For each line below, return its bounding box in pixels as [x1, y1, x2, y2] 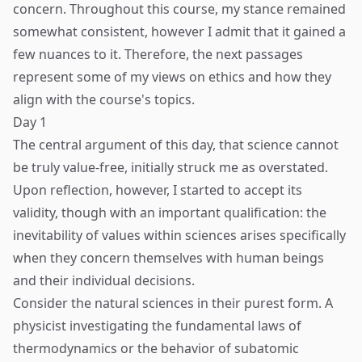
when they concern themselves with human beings [13, 249, 324, 267]
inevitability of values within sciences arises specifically [13, 226, 346, 244]
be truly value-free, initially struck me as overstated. [13, 158, 328, 176]
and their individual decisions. [13, 271, 195, 289]
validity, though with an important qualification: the [13, 204, 326, 221]
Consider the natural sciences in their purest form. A [13, 294, 333, 312]
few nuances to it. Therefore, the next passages [13, 45, 303, 63]
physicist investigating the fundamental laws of [13, 317, 301, 335]
